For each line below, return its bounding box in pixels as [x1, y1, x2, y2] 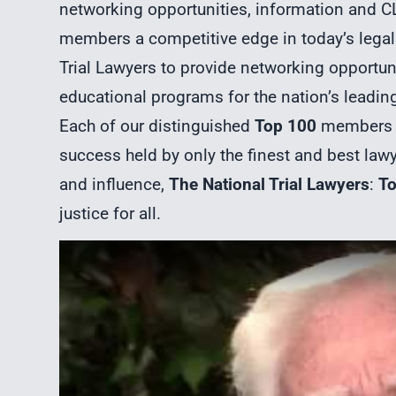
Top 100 [255, 115, 317, 136]
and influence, [59, 173, 170, 194]
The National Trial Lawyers [169, 173, 370, 194]
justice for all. [59, 202, 162, 224]
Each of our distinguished [59, 115, 255, 136]
